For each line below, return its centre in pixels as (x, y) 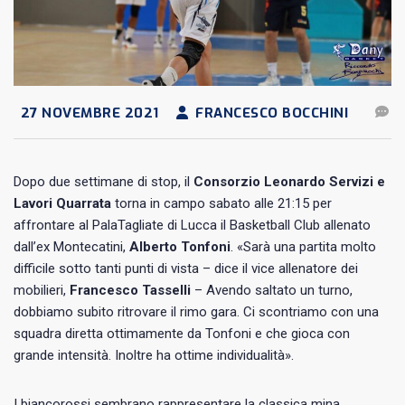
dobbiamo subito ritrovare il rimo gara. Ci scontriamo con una (196, 311)
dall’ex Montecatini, (71, 246)
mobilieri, (42, 290)
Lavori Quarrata (62, 203)
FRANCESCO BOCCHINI (269, 113)
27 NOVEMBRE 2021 (88, 113)
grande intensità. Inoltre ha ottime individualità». (154, 355)
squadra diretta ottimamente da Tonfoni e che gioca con (182, 333)
